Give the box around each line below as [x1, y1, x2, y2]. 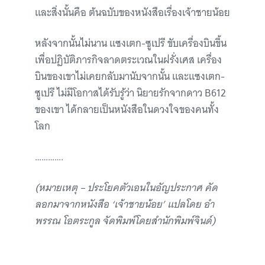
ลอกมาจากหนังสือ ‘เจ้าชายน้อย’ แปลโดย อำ [35, 196, 214, 213]
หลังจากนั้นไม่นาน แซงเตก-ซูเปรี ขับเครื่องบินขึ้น [35, 35, 227, 52]
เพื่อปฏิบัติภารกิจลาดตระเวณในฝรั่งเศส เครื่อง [35, 51, 222, 69]
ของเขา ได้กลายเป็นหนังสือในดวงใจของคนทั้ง [35, 101, 219, 118]
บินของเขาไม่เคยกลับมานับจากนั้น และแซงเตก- [35, 68, 225, 85]
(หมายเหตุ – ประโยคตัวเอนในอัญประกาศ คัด [35, 179, 218, 196]
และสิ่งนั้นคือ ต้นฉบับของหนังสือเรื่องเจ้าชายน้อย [35, 4, 230, 21]
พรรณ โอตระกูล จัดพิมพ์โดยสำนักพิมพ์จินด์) [35, 212, 215, 230]
